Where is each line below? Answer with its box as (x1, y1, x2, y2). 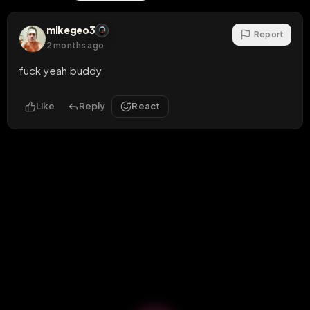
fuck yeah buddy (19, 63, 102, 77)
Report (254, 28, 284, 39)
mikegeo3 (46, 24, 95, 37)
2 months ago (46, 39, 104, 51)
